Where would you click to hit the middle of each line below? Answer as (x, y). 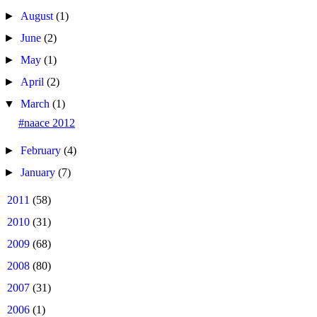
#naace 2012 (46, 123)
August (39, 16)
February (42, 150)
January (40, 172)
